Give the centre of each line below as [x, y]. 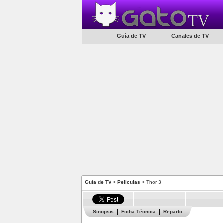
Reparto [173, 211]
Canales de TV [190, 36]
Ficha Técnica [139, 211]
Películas [129, 182]
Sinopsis [103, 211]
